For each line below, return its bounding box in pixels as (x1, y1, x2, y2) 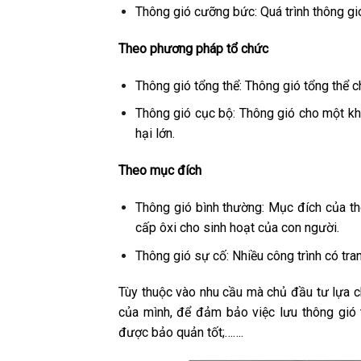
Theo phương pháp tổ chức (118, 41, 268, 57)
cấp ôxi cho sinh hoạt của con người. (135, 220, 339, 236)
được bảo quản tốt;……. (118, 325, 243, 341)
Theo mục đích (118, 163, 201, 179)
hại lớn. (135, 126, 175, 142)
